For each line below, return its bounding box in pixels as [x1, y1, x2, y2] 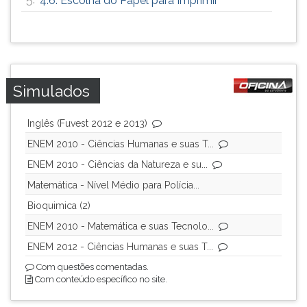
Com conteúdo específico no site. [33, 274, 167, 284]
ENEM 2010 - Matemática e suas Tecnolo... [27, 221, 214, 232]
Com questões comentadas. [34, 262, 149, 272]
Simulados [13, 82, 90, 100]
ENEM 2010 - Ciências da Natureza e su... [27, 159, 208, 170]
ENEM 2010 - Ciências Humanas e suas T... [27, 138, 214, 149]
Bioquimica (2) [27, 200, 90, 211]
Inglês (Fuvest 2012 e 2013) [27, 118, 147, 129]
